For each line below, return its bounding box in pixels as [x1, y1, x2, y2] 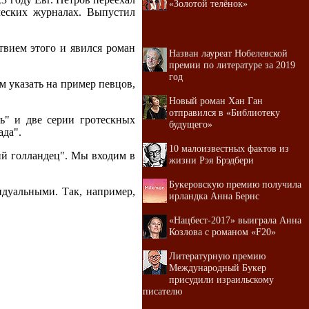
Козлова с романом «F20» [169, 226, 276, 237]
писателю [143, 286, 182, 297]
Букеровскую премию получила [169, 179, 301, 190]
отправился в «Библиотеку [169, 107, 280, 118]
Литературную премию [169, 250, 266, 261]
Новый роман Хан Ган [169, 95, 263, 106]
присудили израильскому [169, 274, 274, 285]
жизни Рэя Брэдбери [169, 154, 254, 166]
